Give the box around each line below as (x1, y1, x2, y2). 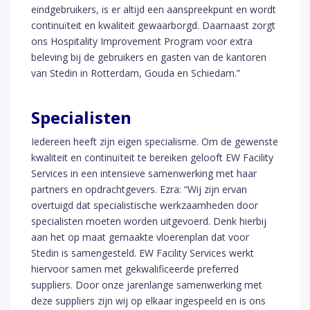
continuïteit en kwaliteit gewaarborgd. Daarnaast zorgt (31, 19, 275, 33)
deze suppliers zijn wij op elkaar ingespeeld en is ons (31, 294, 266, 308)
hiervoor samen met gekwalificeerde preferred (31, 262, 239, 276)
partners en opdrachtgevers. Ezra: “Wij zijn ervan (31, 183, 247, 197)
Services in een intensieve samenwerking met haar (31, 167, 257, 181)
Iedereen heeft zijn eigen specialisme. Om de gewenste (31, 135, 278, 149)
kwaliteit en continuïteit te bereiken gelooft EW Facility (31, 151, 273, 165)
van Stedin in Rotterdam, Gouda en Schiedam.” (31, 66, 240, 80)
